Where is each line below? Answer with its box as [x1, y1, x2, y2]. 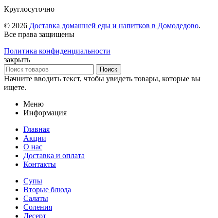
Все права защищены [4, 30, 74, 38]
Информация [23, 108, 67, 117]
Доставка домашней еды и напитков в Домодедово [29, 21, 199, 30]
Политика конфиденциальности [4, 46, 110, 55]
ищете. [4, 83, 26, 91]
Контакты [23, 160, 56, 168]
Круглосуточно [4, 4, 54, 13]
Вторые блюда [23, 185, 71, 194]
